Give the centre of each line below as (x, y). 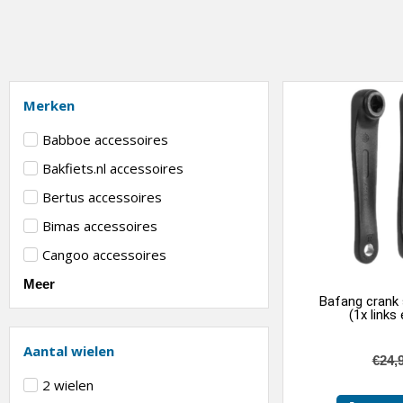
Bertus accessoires (102, 197)
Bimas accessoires (100, 225)
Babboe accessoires (105, 139)
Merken (49, 105)
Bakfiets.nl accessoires (113, 168)
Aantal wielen (69, 350)
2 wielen (68, 385)
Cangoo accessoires (104, 254)
